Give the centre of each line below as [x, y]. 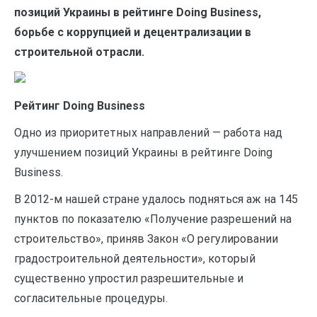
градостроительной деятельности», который [135, 259]
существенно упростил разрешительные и [129, 278]
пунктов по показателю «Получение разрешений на [153, 219]
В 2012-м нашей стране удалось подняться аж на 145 [156, 199]
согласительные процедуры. [91, 298]
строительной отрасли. [79, 52]
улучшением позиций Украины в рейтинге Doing [143, 152]
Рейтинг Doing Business [80, 106]
